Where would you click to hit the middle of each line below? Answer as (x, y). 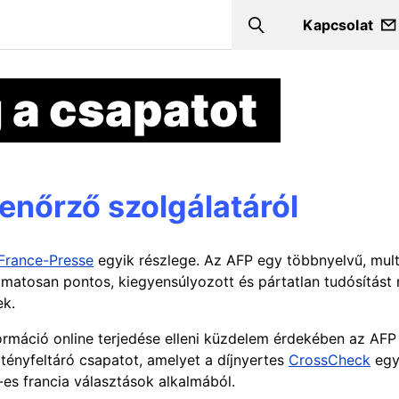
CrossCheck (330, 360)
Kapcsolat (338, 24)
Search (278, 34)
